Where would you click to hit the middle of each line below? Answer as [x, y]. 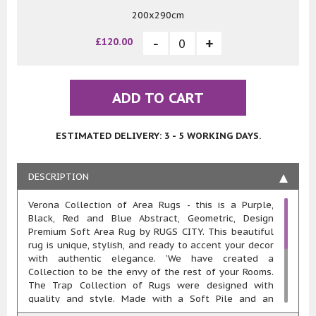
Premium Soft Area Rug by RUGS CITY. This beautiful [151, 232]
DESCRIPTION [59, 177]
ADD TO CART [158, 98]
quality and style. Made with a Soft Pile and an [151, 299]
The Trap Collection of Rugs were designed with [151, 286]
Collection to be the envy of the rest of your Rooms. [151, 272]
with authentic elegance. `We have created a [151, 259]
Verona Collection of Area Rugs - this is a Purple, [151, 205]
